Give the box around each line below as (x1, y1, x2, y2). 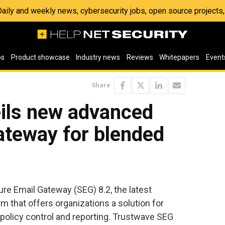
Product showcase (11, 53, 70, 61)
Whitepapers (159, 53, 200, 61)
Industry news (76, 53, 121, 61)
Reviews (126, 53, 153, 61)
